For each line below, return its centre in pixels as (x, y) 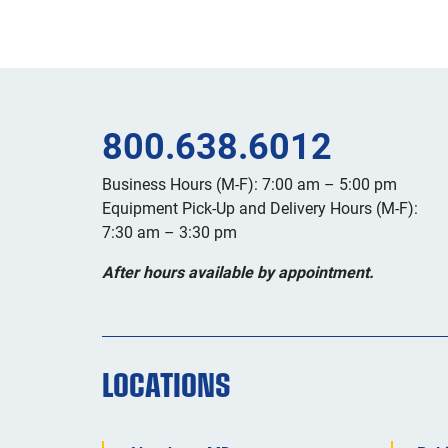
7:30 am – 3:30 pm (169, 231)
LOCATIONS (166, 384)
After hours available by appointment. (238, 271)
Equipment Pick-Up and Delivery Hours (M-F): (260, 207)
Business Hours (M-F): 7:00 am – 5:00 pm (249, 183)
